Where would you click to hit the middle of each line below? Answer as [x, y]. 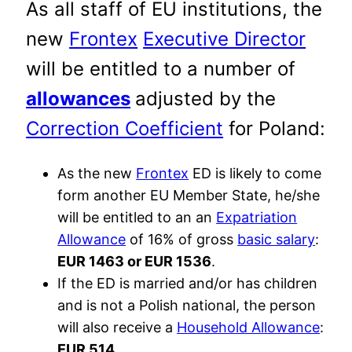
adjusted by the [206, 98]
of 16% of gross [182, 239]
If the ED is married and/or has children [188, 283]
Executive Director [225, 38]
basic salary [277, 239]
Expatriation [257, 217]
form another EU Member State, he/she [189, 195]
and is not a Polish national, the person [187, 305]
